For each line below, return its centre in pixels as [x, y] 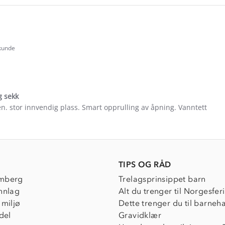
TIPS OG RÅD [145, 164]
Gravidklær [140, 215]
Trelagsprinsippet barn [162, 179]
